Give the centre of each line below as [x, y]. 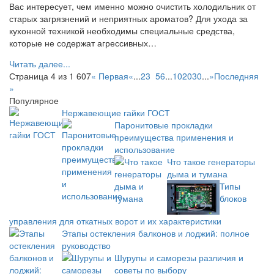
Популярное [34, 100]
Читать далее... [40, 63]
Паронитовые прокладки [164, 124]
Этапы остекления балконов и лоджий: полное [156, 233]
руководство [86, 246]
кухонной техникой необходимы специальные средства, [122, 30]
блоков [233, 198]
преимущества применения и [174, 137]
